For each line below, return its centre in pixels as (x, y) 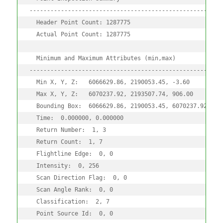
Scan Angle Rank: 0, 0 (71, 189)
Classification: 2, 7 (69, 201)
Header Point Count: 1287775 (80, 22)
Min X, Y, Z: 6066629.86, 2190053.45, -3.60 (109, 82)
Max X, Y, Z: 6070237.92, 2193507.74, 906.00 (111, 94)
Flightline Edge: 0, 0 (71, 154)
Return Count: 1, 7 (66, 142)
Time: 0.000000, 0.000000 (76, 118)
